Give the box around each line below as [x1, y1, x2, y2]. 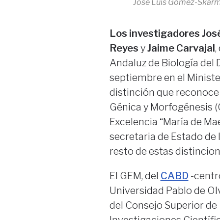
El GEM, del [109, 170, 161, 182]
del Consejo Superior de [109, 199, 217, 212]
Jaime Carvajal [147, 42, 215, 55]
